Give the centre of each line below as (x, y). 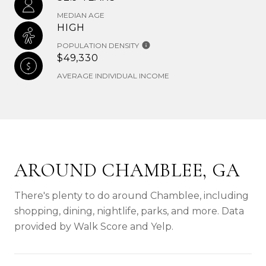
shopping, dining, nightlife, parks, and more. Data (129, 211)
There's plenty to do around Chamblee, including (132, 195)
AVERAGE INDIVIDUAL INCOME (113, 75)
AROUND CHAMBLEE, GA (127, 170)
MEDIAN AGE (81, 15)
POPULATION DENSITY (98, 45)
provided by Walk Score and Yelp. (94, 226)
